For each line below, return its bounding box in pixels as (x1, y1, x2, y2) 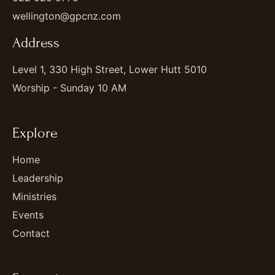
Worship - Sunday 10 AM (12, 81, 126, 94)
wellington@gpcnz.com (12, 9, 121, 22)
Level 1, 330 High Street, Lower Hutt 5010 (12, 63, 207, 76)
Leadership (12, 171, 63, 184)
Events (12, 208, 44, 221)
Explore (12, 124, 58, 141)
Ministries (12, 190, 56, 203)
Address (12, 34, 60, 51)
